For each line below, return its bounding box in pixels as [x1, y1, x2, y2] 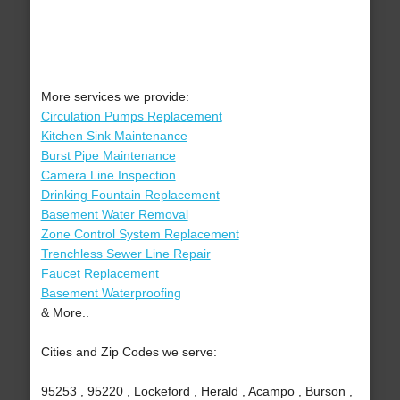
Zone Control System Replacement [40, 227, 239, 242]
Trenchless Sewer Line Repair [40, 246, 211, 262]
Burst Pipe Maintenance [40, 148, 176, 163]
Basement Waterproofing [40, 286, 181, 301]
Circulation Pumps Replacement [40, 109, 222, 124]
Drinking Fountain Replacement [40, 187, 220, 203]
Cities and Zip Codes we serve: [40, 345, 217, 360]
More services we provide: [40, 89, 189, 104]
